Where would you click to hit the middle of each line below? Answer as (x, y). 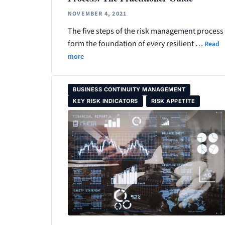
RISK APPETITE (173, 101)
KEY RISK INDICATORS (105, 101)
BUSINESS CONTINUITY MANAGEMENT (129, 90)
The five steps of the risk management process (146, 31)
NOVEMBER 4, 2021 (97, 14)
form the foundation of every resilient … (136, 44)
